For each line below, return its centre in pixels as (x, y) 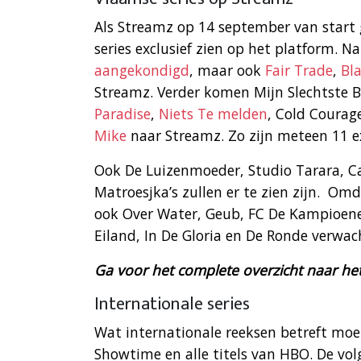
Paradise (122, 114)
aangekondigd (142, 71)
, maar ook (227, 71)
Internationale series (172, 305)
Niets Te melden (213, 114)
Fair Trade (299, 71)
